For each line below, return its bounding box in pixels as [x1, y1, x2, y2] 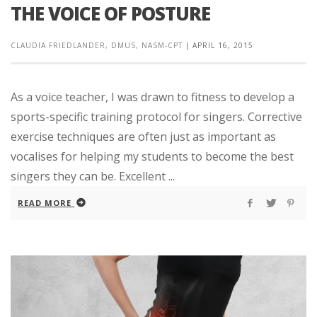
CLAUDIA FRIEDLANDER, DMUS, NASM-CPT [11, 40, 183, 51]
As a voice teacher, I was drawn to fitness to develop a [11, 89, 294, 105]
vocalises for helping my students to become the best [11, 149, 294, 165]
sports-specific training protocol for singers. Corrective [11, 109, 302, 125]
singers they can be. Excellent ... [11, 168, 175, 185]
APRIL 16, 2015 [192, 40, 253, 51]
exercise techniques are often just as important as [11, 129, 276, 145]
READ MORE [18, 197, 71, 209]
